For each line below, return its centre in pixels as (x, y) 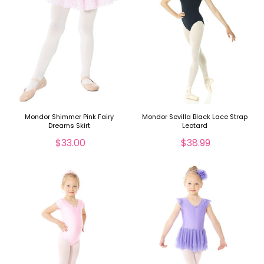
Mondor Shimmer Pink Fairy (70, 116)
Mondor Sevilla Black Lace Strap (194, 116)
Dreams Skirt (70, 125)
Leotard (194, 125)
